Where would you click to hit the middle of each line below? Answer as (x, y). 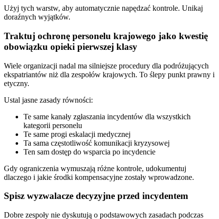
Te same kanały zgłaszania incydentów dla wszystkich (107, 116)
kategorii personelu (53, 125)
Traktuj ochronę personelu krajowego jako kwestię (106, 36)
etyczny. (17, 83)
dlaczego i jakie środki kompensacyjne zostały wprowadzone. (99, 177)
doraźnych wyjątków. (37, 17)
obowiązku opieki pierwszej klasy (71, 46)
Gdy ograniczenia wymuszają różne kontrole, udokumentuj (95, 168)
